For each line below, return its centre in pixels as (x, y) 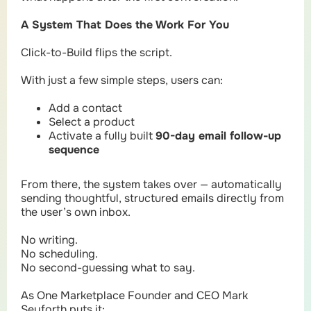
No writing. (49, 240)
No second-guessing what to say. (108, 268)
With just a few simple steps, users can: (122, 80)
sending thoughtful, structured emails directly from (152, 198)
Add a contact (85, 108)
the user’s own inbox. (76, 212)
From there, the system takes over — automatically (151, 184)
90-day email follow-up (218, 136)
